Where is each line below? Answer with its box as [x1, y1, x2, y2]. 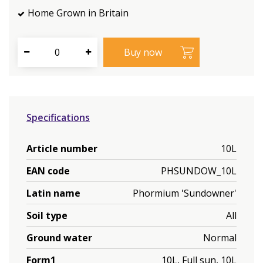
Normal [203, 231, 237, 244]
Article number [26, 141, 97, 155]
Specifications [26, 111, 90, 124]
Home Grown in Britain [28, 6, 129, 19]
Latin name [26, 186, 80, 200]
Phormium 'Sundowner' [133, 186, 237, 200]
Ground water [26, 231, 92, 244]
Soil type [26, 208, 68, 222]
